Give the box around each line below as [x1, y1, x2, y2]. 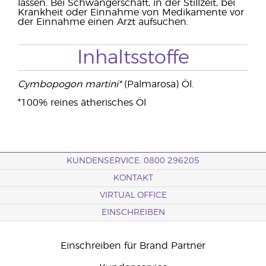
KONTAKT [113, 174, 153, 182]
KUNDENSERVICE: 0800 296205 [66, 157, 199, 165]
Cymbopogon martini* [18, 80, 121, 89]
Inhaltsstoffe [77, 48, 189, 67]
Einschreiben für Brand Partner [61, 241, 205, 251]
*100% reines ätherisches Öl [18, 98, 146, 107]
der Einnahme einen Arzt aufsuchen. [18, 17, 188, 27]
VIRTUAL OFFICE [99, 191, 167, 199]
